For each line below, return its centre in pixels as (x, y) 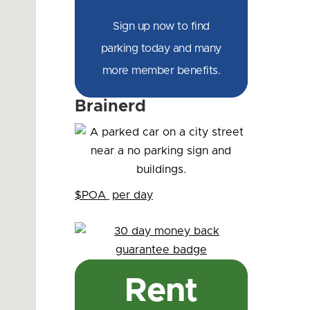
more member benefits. (161, 71)
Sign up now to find (161, 26)
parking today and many (161, 48)
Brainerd (110, 107)
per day (132, 195)
